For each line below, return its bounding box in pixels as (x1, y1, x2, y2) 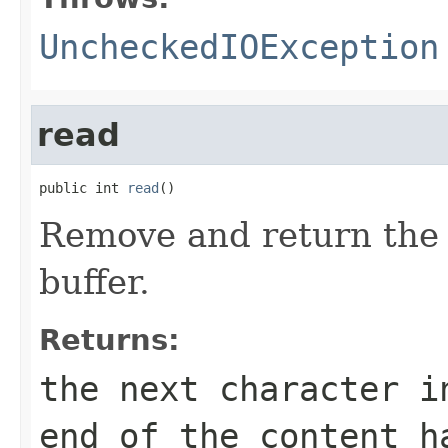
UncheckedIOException (39, 26, 439, 67)
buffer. (39, 261, 150, 302)
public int (39, 179, 127, 196)
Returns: (39, 322, 180, 357)
